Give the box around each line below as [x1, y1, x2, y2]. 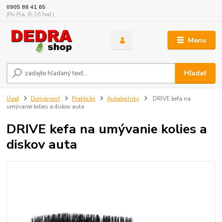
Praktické [71, 95, 95, 103]
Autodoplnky [107, 95, 139, 103]
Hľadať [184, 68, 207, 78]
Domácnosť [31, 95, 60, 103]
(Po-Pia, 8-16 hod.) [6, 11, 55, 19]
